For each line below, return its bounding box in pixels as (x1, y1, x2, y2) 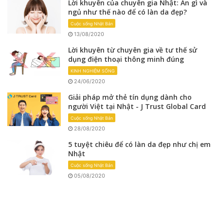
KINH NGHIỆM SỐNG (71, 68, 115, 73)
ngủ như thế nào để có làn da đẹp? (68, 7, 187, 17)
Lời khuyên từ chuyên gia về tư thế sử (68, 45, 197, 54)
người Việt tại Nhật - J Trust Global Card (68, 101, 206, 111)
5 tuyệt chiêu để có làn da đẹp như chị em (68, 139, 211, 149)
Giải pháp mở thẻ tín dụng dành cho (68, 92, 192, 102)
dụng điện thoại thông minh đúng (68, 54, 184, 64)
